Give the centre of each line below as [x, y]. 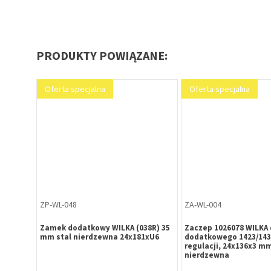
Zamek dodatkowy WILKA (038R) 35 [105, 227]
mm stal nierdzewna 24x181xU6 [100, 237]
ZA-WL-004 [203, 204]
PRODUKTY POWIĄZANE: [102, 56]
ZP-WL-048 [58, 204]
